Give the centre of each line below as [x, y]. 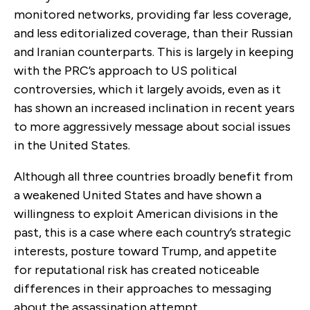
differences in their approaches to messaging [143, 288]
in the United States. [72, 145]
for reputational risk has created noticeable [137, 270]
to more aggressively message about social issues [152, 126]
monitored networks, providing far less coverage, [153, 14]
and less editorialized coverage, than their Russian [153, 33]
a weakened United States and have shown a [138, 195]
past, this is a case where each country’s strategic [153, 232]
